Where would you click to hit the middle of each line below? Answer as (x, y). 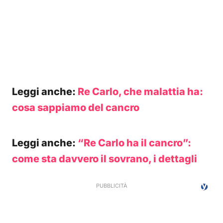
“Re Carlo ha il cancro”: (134, 143)
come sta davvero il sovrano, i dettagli (105, 159)
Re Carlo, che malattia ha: (140, 92)
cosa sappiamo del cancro (76, 108)
